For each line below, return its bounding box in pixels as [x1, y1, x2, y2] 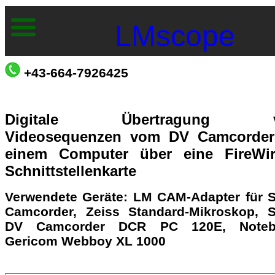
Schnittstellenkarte [5, 163, 136, 179]
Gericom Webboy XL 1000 [5, 234, 169, 248]
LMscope [115, 20, 235, 52]
